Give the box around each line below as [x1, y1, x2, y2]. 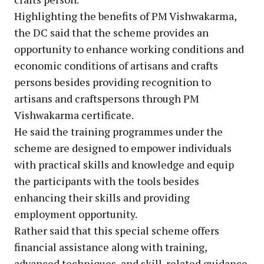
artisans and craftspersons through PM [14, 91, 199, 105]
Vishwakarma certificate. [14, 107, 134, 122]
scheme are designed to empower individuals [14, 140, 232, 155]
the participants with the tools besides [14, 173, 199, 188]
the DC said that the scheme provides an [14, 25, 209, 39]
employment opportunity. [14, 206, 137, 221]
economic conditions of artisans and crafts [14, 58, 218, 72]
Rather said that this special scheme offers [14, 223, 219, 237]
